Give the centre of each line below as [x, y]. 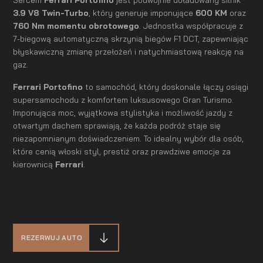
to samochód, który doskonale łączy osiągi [167, 87]
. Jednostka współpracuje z [191, 26]
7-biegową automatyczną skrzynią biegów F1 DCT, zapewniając [131, 39]
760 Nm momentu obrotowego [76, 26]
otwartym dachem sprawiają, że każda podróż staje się [117, 126]
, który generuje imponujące [142, 13]
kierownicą [33, 164]
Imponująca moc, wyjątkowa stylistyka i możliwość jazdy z [123, 113]
